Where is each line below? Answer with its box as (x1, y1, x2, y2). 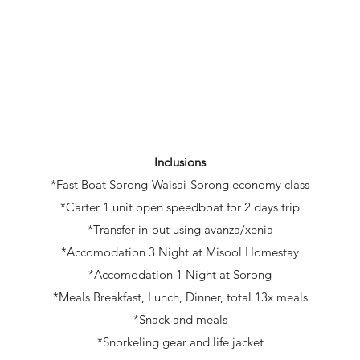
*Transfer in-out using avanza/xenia (87, 222, 273, 237)
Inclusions (154, 154, 206, 170)
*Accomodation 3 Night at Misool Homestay (61, 244, 299, 260)
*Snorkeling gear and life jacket (96, 334, 264, 350)
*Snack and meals (133, 312, 227, 327)
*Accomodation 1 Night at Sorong (88, 267, 272, 282)
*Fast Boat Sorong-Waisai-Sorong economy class (51, 177, 309, 192)
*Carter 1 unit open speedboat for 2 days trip (60, 199, 300, 215)
